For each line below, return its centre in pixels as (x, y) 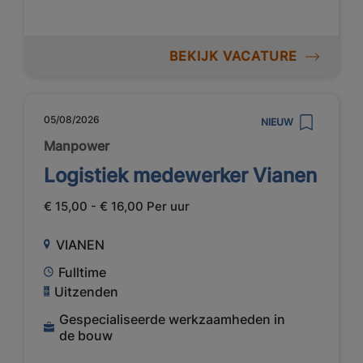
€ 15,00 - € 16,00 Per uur (117, 207)
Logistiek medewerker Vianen (180, 176)
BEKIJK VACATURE (233, 56)
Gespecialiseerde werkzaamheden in (173, 319)
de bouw (86, 335)
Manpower (77, 146)
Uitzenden (87, 291)
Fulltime (83, 272)
